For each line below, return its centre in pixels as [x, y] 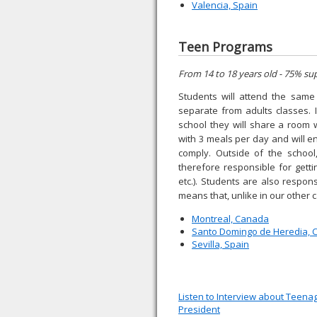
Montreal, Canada [230, 219]
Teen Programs [225, 47]
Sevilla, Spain [220, 244]
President [199, 309]
